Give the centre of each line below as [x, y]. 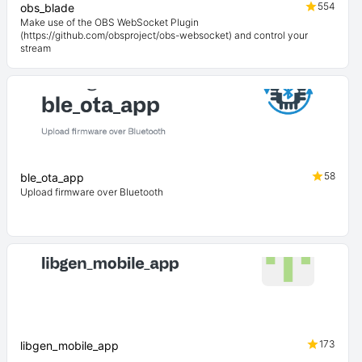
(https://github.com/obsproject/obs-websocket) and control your [164, 35]
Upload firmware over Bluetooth [92, 192]
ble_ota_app [52, 177]
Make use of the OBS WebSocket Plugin [109, 22]
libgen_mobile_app [69, 345]
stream [36, 48]
